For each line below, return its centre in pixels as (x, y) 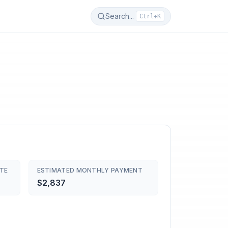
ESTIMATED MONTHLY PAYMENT (90, 170)
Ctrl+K (150, 16)
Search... (120, 16)
